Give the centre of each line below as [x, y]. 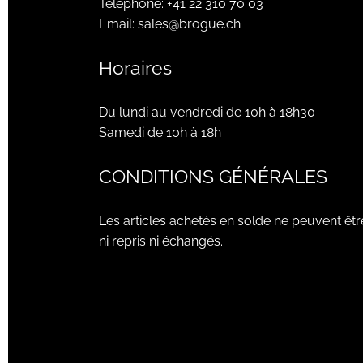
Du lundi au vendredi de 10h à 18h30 [207, 113]
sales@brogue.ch [189, 24]
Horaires [135, 68]
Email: [118, 24]
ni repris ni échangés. [161, 241]
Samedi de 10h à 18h [160, 133]
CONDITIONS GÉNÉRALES [213, 177]
